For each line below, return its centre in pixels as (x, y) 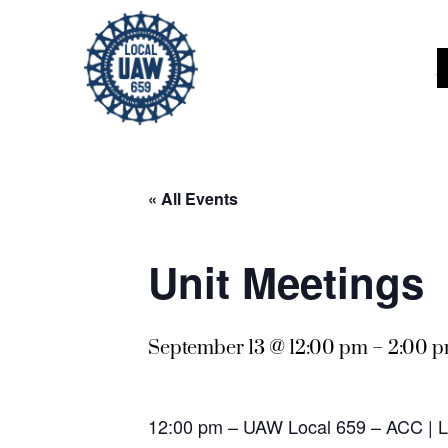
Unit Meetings (286, 282)
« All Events (193, 198)
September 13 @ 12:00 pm (258, 348)
